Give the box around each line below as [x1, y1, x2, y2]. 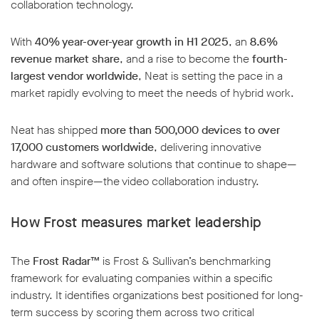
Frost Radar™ [33, 253, 100, 269]
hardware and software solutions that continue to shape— [11, 157, 297, 172]
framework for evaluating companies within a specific [11, 271, 273, 286]
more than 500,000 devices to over [100, 122, 280, 138]
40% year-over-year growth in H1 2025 [35, 34, 229, 50]
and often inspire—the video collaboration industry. [11, 174, 259, 189]
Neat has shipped [11, 122, 100, 138]
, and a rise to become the [120, 51, 252, 67]
